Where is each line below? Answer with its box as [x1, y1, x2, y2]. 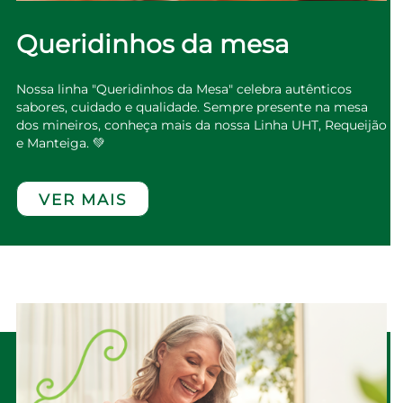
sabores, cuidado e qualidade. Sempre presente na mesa [15, 99, 368, 116]
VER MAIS [38, 191, 127, 210]
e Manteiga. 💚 [15, 135, 105, 152]
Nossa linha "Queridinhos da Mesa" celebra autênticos [15, 81, 352, 98]
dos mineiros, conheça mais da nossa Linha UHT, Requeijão [15, 117, 387, 134]
